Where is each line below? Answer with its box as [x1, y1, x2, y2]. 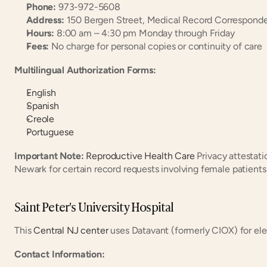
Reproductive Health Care [86, 150, 195, 162]
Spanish [26, 100, 59, 111]
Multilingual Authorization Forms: [14, 64, 156, 76]
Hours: [26, 27, 55, 39]
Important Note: [14, 150, 84, 162]
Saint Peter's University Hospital [14, 197, 174, 215]
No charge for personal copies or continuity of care [49, 40, 262, 52]
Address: [26, 14, 64, 26]
